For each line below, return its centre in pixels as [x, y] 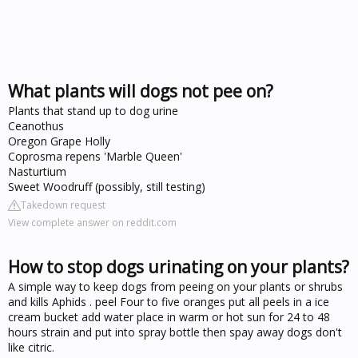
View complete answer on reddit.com [92, 223]
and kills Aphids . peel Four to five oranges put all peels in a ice [169, 302]
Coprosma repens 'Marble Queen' [95, 156]
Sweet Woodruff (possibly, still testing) [107, 187]
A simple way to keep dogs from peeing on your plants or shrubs [175, 286]
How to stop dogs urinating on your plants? [179, 267]
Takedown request [63, 205]
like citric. [31, 347]
